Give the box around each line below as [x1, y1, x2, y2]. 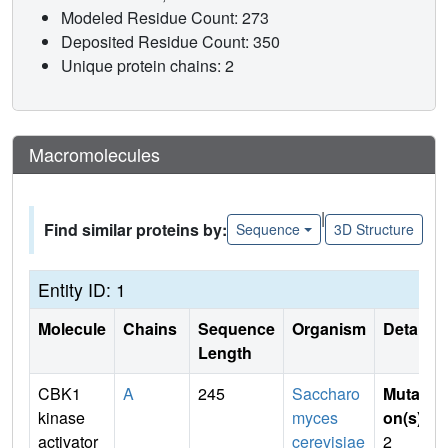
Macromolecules [29, 140, 160, 167]
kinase [38, 405, 85, 429]
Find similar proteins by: [44, 217, 227, 241]
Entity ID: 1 [38, 276, 126, 302]
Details [383, 316, 435, 340]
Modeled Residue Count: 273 [61, 5, 273, 29]
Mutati [383, 381, 429, 405]
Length [198, 340, 252, 364]
